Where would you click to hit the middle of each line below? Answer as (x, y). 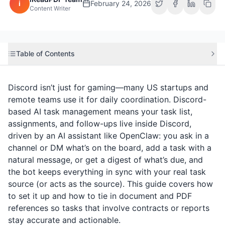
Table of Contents (45, 53)
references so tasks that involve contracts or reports (109, 208)
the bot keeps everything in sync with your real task (107, 172)
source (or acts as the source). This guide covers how (110, 184)
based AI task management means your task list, (100, 111)
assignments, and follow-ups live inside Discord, (100, 124)
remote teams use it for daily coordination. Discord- (107, 99)
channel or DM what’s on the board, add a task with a (110, 148)
